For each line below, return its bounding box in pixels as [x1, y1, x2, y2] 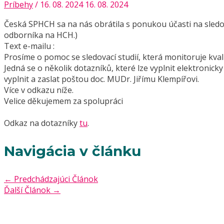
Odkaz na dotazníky [4, 117, 79, 128]
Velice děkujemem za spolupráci [4, 95, 123, 106]
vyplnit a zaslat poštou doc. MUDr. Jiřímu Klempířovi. [4, 73, 199, 84]
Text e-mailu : [4, 40, 54, 51]
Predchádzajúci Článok [12, 173, 98, 185]
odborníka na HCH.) [4, 29, 77, 40]
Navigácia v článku [4, 142, 141, 160]
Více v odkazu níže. [4, 84, 73, 95]
